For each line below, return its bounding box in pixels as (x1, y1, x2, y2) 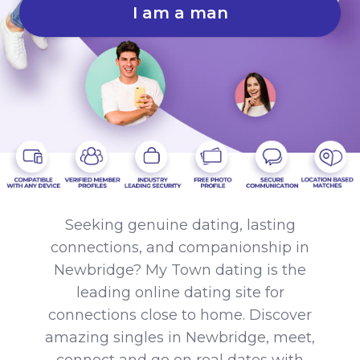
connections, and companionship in (51, 238, 309, 256)
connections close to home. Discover (48, 305, 312, 324)
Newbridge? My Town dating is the (54, 260, 306, 279)
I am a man (132, 2, 228, 22)
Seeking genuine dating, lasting (64, 215, 296, 234)
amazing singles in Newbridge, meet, (45, 328, 315, 346)
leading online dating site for (76, 283, 284, 301)
